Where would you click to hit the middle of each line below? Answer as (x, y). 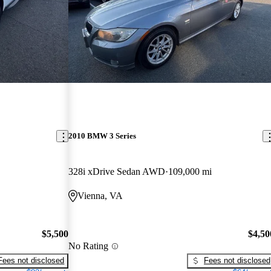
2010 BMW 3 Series (103, 136)
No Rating (89, 246)
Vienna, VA (100, 196)
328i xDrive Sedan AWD (117, 172)
